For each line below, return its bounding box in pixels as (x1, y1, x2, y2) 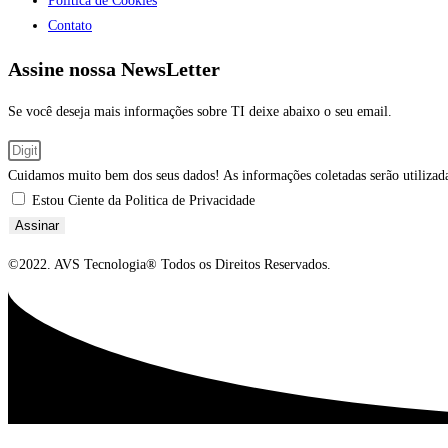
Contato (48, 18, 92, 34)
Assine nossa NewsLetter (8, 57, 220, 80)
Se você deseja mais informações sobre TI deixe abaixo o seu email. (8, 104, 392, 120)
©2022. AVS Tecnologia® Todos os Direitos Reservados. (8, 257, 331, 273)
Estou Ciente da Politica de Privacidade (32, 193, 255, 209)
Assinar (15, 218, 59, 234)
